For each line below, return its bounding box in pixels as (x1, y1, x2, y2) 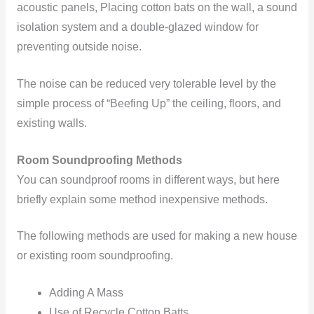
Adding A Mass (49, 287, 124, 299)
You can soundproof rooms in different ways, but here (16, 173, 280, 186)
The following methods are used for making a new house (16, 230, 297, 243)
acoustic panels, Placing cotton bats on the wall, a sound (16, 1, 297, 14)
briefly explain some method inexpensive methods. (16, 193, 268, 205)
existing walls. (16, 116, 87, 129)
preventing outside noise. (16, 41, 142, 53)
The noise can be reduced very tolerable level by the (16, 77, 276, 90)
